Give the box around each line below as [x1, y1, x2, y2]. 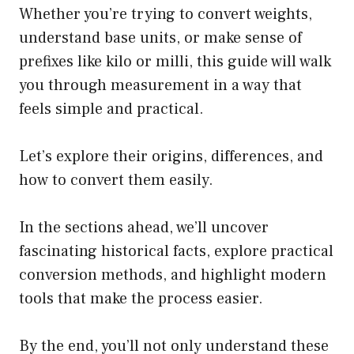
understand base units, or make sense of [19, 28, 302, 49]
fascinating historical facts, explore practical [19, 241, 333, 262]
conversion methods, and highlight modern [19, 265, 326, 286]
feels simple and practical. [19, 99, 204, 120]
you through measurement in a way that [19, 75, 302, 96]
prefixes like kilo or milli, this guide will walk [19, 51, 331, 73]
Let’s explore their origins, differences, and [19, 146, 323, 168]
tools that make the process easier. [19, 288, 263, 310]
